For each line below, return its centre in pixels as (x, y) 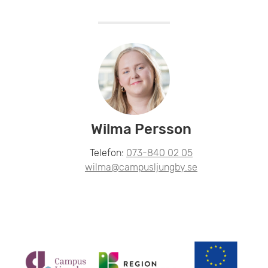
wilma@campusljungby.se (141, 167)
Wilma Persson (141, 129)
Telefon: (108, 153)
